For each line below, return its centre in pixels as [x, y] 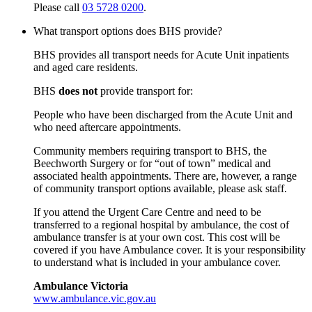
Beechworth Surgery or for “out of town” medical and [152, 163]
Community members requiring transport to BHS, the [150, 150]
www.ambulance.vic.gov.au [95, 298]
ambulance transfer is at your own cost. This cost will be [157, 237]
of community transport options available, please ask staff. [160, 188]
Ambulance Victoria [81, 286]
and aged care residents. [86, 67]
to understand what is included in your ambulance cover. [157, 262]
